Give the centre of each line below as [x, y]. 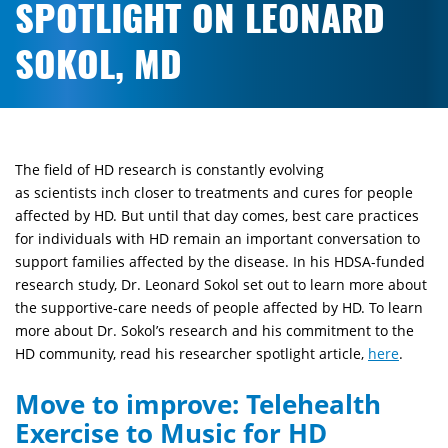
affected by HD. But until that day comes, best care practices [217, 216]
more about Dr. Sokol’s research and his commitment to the [214, 331]
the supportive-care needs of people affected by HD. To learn [219, 308]
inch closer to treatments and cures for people [255, 193]
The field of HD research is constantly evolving [169, 170]
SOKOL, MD [98, 65]
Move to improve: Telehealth [198, 404]
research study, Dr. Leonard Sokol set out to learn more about [221, 285]
